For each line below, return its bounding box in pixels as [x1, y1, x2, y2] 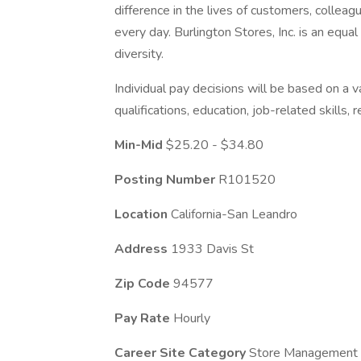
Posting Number [114, 171, 218, 189]
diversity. [114, 45, 164, 63]
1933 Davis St [171, 240, 254, 258]
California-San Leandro [171, 205, 297, 223]
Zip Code [114, 275, 173, 293]
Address [114, 240, 171, 258]
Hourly [173, 309, 210, 327]
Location [114, 205, 171, 223]
